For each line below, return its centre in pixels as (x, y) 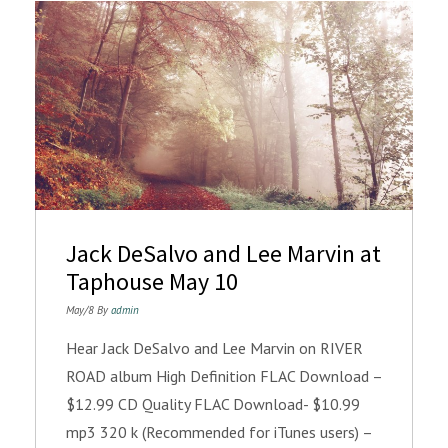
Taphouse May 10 (152, 282)
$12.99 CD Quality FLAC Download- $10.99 (213, 404)
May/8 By (88, 310)
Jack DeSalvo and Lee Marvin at (223, 254)
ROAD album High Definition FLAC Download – (224, 376)
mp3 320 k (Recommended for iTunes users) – (219, 432)
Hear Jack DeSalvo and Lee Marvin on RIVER (214, 348)
